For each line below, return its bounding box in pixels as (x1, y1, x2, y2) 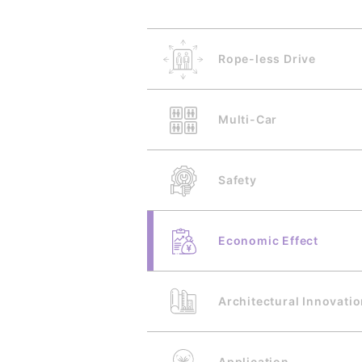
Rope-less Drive (218, 52, 316, 65)
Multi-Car (218, 112, 278, 126)
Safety (218, 173, 257, 187)
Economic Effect (218, 234, 318, 247)
